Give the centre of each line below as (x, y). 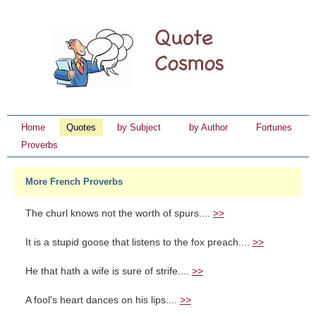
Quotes (81, 127)
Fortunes (274, 127)
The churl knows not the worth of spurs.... (119, 213)
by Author (208, 127)
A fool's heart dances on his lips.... (102, 300)
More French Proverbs (74, 182)
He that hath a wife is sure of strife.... (108, 271)
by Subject (139, 127)
